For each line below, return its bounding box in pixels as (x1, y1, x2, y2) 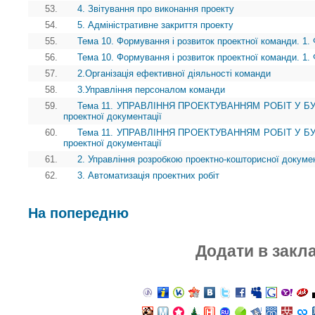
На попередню (28, 205, 129, 221)
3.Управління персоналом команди (77, 84, 225, 95)
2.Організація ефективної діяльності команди (77, 68, 271, 79)
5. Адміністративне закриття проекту (77, 20, 233, 30)
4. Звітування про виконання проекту (77, 4, 234, 14)
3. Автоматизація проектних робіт (77, 170, 219, 181)
